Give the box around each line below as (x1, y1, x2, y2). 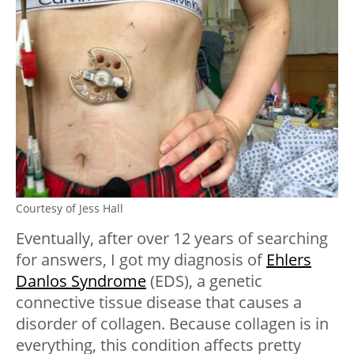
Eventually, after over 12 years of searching (16, 228, 328, 250)
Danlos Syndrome (16, 270, 146, 292)
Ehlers (266, 249, 311, 271)
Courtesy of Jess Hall (16, 201, 123, 217)
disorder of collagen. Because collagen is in (16, 313, 329, 335)
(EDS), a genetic (146, 270, 262, 292)
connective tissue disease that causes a (16, 292, 302, 314)
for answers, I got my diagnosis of (16, 249, 266, 271)
